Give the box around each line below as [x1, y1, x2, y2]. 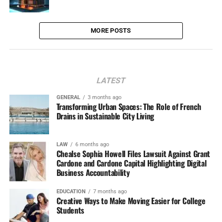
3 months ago [87, 94, 121, 101]
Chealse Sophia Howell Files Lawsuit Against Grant [56, 148, 210, 160]
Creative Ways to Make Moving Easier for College [56, 195, 206, 207]
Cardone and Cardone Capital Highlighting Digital [56, 157, 207, 169]
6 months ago [75, 141, 109, 148]
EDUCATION [56, 188, 86, 195]
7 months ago [93, 188, 127, 195]
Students [56, 204, 85, 216]
